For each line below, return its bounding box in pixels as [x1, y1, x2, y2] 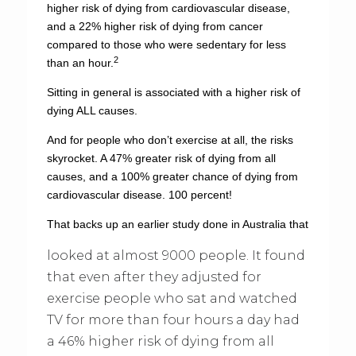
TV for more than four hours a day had [46, 312, 300, 327]
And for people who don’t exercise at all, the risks [46, 133, 293, 146]
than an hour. [46, 56, 114, 69]
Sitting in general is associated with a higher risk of [46, 86, 300, 99]
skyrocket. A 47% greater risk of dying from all [46, 152, 276, 164]
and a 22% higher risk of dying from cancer [46, 20, 263, 33]
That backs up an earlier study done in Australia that [46, 218, 308, 230]
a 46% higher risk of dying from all [46, 334, 274, 349]
